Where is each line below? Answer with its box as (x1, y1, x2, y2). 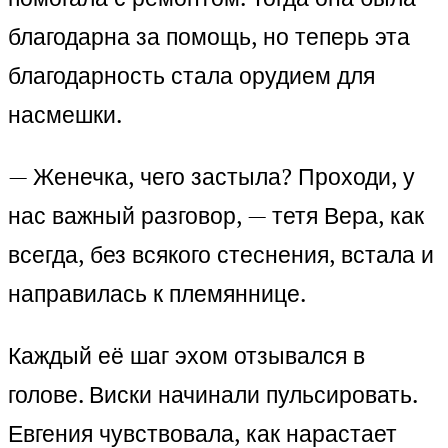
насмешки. (8, 99, 122, 131)
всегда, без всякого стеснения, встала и (8, 239, 434, 271)
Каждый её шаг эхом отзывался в (8, 340, 365, 372)
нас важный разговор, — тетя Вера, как (8, 200, 424, 232)
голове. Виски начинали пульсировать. (8, 379, 417, 411)
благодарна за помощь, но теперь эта (8, 21, 410, 53)
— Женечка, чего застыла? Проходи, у (8, 161, 415, 193)
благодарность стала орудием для (8, 60, 375, 92)
